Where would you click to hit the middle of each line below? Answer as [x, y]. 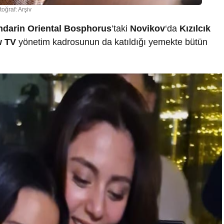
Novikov [147, 28]
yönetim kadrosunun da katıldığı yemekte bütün [113, 42]
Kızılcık [195, 28]
